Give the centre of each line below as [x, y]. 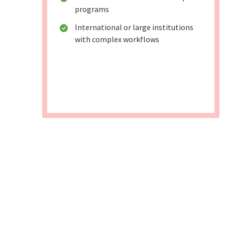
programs [92, 9]
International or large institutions [134, 27]
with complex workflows [117, 39]
